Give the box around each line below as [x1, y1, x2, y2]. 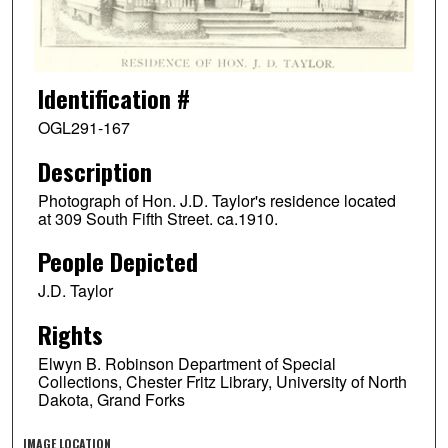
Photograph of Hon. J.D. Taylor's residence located [37, 188, 396, 212]
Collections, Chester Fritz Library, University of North [37, 370, 407, 394]
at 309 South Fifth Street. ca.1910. [37, 206, 278, 230]
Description [37, 152, 152, 189]
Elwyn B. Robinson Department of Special [37, 352, 336, 376]
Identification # [37, 79, 190, 116]
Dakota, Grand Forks [37, 388, 185, 412]
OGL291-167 [37, 115, 130, 139]
